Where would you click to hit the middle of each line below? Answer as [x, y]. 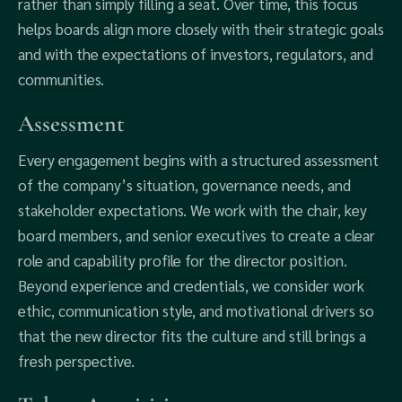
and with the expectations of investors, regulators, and [196, 54]
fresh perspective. [76, 361]
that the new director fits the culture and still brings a [192, 336]
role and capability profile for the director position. [183, 260]
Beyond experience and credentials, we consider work [191, 285]
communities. [61, 79]
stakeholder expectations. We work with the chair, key [192, 210]
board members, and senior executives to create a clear [197, 235]
